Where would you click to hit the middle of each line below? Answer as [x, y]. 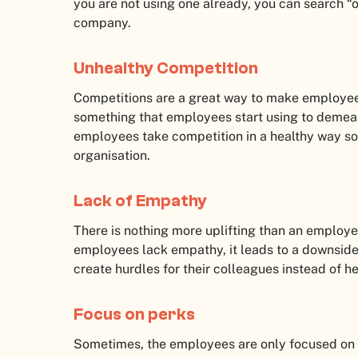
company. [102, 23]
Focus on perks [134, 314]
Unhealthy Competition [166, 68]
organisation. [112, 156]
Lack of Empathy [140, 201]
